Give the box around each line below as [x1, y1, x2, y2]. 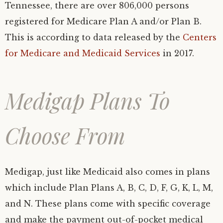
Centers [183, 32, 217, 42]
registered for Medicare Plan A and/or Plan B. [5, 16, 202, 26]
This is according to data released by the [5, 32, 183, 42]
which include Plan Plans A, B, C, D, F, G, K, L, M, [5, 183, 213, 193]
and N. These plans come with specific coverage [5, 199, 211, 209]
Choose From [5, 120, 125, 150]
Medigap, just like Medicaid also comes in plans [5, 167, 210, 177]
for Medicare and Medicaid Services [5, 48, 160, 58]
